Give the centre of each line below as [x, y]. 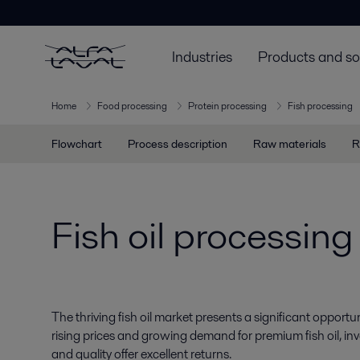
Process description [178, 144]
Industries [202, 56]
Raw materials [290, 144]
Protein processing [227, 106]
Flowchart [77, 144]
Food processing [132, 106]
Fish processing [320, 106]
